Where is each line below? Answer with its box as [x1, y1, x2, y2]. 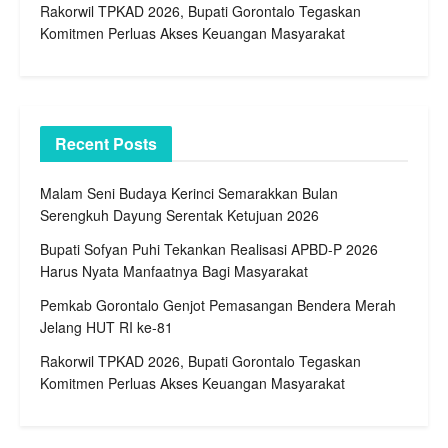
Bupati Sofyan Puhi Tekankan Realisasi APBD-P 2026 [40, 239, 378, 260]
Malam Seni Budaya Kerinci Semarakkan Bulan [40, 183, 338, 204]
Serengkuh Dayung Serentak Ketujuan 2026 [40, 205, 319, 226]
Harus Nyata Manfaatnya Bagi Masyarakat [40, 261, 308, 282]
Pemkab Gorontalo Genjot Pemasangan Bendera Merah [40, 295, 396, 316]
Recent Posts [55, 132, 157, 156]
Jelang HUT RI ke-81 [40, 317, 173, 338]
